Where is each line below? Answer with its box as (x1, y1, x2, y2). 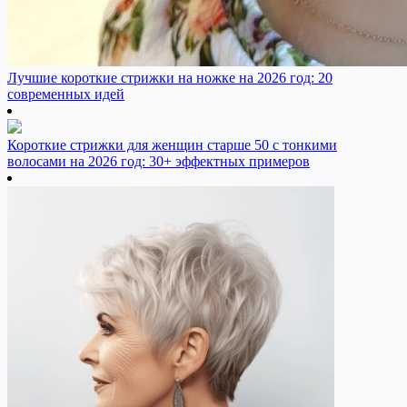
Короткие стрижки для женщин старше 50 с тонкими (7, 137, 337, 154)
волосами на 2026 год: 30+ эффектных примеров (7, 154, 310, 170)
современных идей (7, 86, 124, 103)
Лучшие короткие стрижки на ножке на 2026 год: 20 (7, 70, 333, 86)
